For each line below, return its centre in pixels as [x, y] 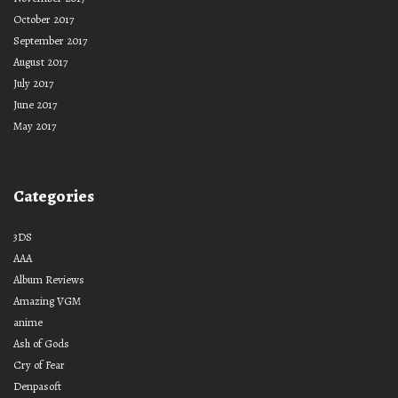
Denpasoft [37, 386]
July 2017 [33, 83]
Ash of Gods [41, 343]
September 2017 [50, 40]
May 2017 [35, 125]
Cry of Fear [39, 364]
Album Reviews [49, 279]
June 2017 [35, 104]
